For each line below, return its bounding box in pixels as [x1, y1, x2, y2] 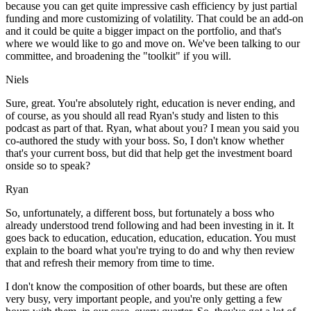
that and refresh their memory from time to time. [6, 257, 215, 269]
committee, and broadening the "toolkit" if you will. [6, 50, 231, 62]
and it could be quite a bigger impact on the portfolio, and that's [6, 25, 281, 37]
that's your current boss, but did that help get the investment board [6, 147, 292, 160]
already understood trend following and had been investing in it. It [6, 219, 294, 232]
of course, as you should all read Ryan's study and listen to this [6, 110, 278, 122]
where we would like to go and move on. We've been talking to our [6, 37, 300, 50]
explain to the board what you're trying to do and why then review [6, 244, 295, 257]
